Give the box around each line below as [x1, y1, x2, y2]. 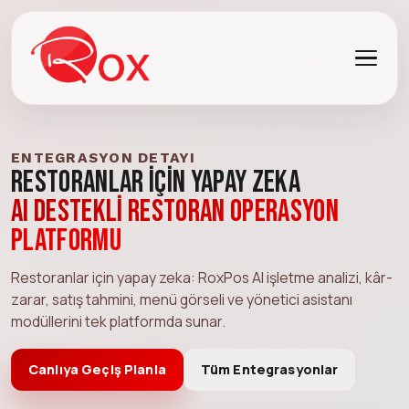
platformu [11, 222, 122, 259]
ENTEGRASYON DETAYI [11, 148, 196, 166]
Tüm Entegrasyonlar [200, 360, 339, 378]
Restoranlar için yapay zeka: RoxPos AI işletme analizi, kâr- [11, 267, 393, 288]
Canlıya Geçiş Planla [28, 360, 166, 378]
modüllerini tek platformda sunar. [11, 310, 225, 331]
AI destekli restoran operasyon [11, 193, 340, 230]
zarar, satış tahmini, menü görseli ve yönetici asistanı [11, 288, 352, 309]
